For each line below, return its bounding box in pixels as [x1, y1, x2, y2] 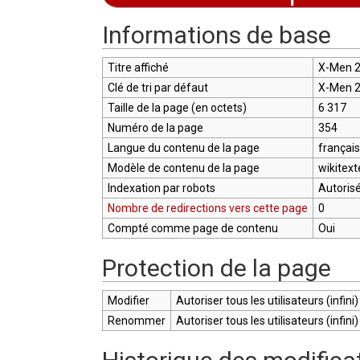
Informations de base [102, 20, 331, 49]
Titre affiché [107, 60, 169, 74]
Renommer [107, 313, 166, 327]
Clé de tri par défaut [107, 80, 208, 94]
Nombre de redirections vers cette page [107, 201, 308, 215]
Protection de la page [102, 253, 331, 282]
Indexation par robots [107, 181, 215, 194]
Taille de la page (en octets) [107, 100, 247, 114]
